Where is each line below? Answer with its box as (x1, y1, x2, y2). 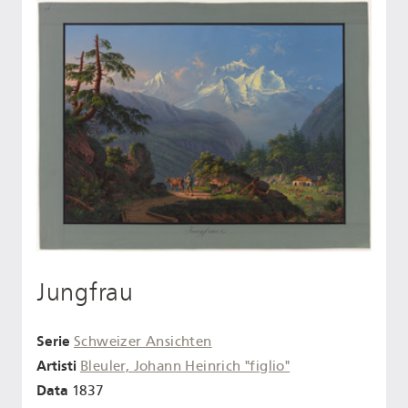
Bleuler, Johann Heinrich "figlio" (80, 357, 291, 374)
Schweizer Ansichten (74, 332, 212, 350)
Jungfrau (36, 278, 134, 308)
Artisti (36, 356, 76, 374)
